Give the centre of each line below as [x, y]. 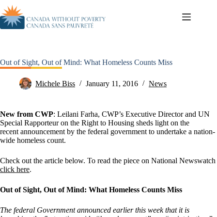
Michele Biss [55, 84]
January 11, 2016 [112, 84]
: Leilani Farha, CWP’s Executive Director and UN [132, 114]
